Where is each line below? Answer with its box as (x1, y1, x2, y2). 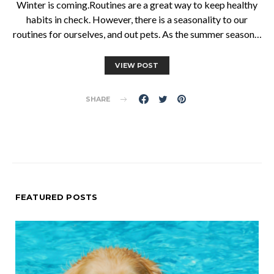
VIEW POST (115, 61, 159, 70)
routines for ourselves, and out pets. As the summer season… (12, 28, 262, 40)
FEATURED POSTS (15, 192, 98, 202)
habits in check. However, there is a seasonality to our (26, 13, 248, 26)
